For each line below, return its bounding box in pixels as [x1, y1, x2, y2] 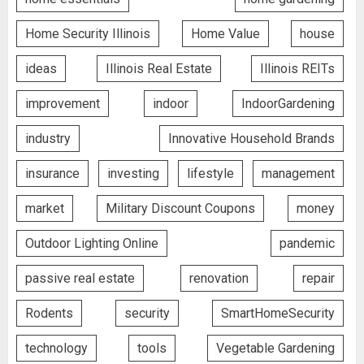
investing [107, 165, 159, 181]
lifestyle [187, 165, 234, 181]
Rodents [25, 305, 73, 321]
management [262, 165, 335, 181]
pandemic [279, 235, 335, 251]
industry [25, 130, 71, 146]
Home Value [190, 25, 260, 41]
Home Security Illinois [25, 25, 150, 41]
